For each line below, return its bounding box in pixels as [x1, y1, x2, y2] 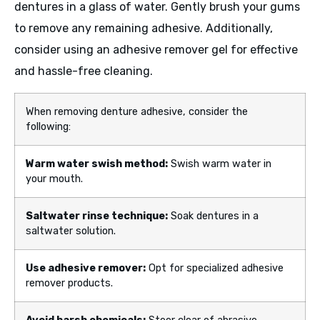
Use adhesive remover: [26, 261, 146, 274]
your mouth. [26, 172, 83, 185]
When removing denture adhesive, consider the [26, 105, 248, 118]
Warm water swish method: [26, 157, 168, 170]
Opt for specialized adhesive [146, 261, 284, 274]
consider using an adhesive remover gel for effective [14, 43, 298, 57]
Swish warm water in [168, 157, 271, 170]
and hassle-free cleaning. [14, 64, 153, 79]
